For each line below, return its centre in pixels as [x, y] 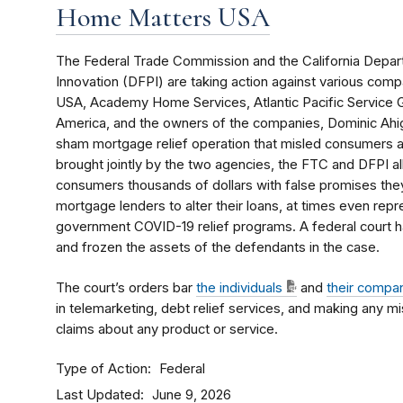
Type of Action [102, 369]
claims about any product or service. [167, 330]
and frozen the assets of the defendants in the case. [218, 248]
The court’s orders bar [126, 288]
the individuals [239, 288]
